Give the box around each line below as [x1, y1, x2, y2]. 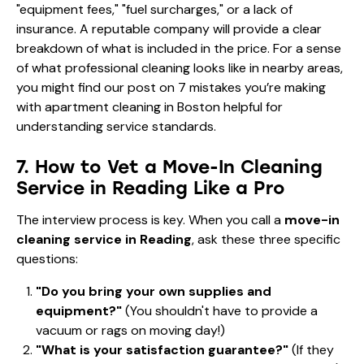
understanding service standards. [16, 117, 216, 135]
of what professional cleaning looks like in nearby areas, [16, 58, 343, 76]
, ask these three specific [192, 230, 340, 248]
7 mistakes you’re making [178, 78, 326, 96]
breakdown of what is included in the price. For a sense [16, 39, 341, 57]
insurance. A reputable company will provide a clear [16, 19, 322, 37]
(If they [288, 340, 334, 358]
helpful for [220, 97, 283, 115]
